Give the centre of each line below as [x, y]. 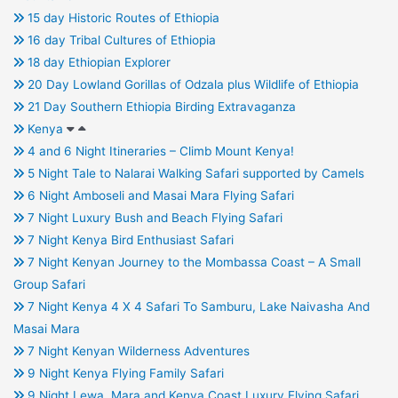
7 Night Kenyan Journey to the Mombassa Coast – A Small [192, 263]
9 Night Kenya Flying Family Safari [123, 374]
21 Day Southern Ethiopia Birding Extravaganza [159, 107]
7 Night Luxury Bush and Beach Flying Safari [153, 218]
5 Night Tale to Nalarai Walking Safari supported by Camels [194, 174]
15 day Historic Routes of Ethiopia [121, 18]
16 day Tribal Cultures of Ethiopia [119, 40]
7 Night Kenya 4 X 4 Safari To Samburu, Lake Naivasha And [196, 307]
